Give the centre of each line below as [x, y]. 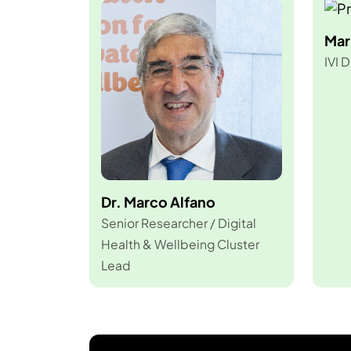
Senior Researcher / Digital [178, 223]
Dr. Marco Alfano [158, 201]
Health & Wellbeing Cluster [180, 244]
